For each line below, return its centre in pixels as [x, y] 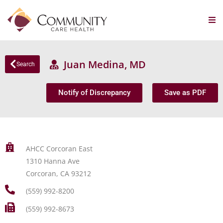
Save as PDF [185, 93]
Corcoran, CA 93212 [58, 173]
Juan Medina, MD [102, 64]
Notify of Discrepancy [94, 93]
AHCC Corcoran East [59, 149]
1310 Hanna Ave [53, 161]
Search [26, 64]
